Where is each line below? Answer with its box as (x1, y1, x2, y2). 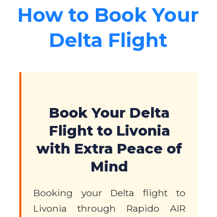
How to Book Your (17, 3, 200, 27)
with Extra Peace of (36, 140, 183, 157)
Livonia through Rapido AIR (33, 202, 186, 214)
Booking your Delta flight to (33, 186, 186, 199)
